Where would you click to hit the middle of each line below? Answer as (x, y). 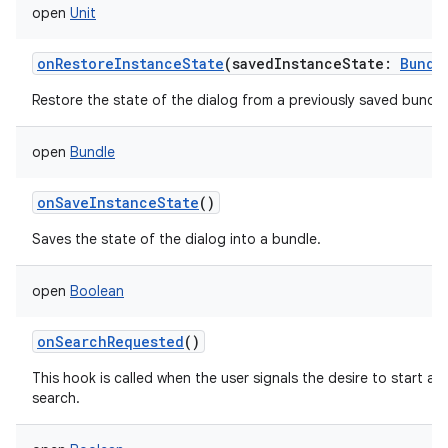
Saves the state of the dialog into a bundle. (176, 239)
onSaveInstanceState (118, 202)
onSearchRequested (110, 341)
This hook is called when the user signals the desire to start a (233, 378)
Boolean (97, 291)
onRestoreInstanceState (130, 63)
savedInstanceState (308, 63)
